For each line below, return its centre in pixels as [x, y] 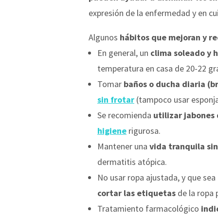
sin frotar [116, 99]
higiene [112, 130]
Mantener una [123, 146]
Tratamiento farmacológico [149, 208]
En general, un [124, 53]
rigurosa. [145, 130]
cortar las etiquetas [136, 193]
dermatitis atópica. [132, 162]
